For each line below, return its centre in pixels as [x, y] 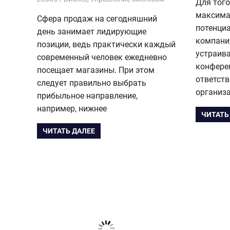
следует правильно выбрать [92, 83]
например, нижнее [72, 108]
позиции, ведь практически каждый [106, 44]
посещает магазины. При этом [96, 70]
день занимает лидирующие [92, 31]
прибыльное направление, [87, 95]
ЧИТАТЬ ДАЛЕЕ [69, 131]
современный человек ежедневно [102, 57]
